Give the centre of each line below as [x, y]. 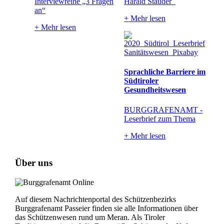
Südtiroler [141, 81]
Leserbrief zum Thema [160, 118]
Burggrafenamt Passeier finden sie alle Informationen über [106, 208]
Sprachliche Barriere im [165, 72]
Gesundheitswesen [155, 90]
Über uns [33, 163]
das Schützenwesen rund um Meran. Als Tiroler [90, 217]
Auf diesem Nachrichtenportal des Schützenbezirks [95, 199]
